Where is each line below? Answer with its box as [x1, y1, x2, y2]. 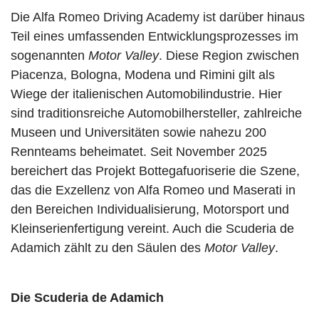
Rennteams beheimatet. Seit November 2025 [11, 145, 267, 159]
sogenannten [11, 48, 88, 63]
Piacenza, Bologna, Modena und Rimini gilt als [11, 68, 275, 82]
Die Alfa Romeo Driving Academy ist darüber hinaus [11, 10, 305, 24]
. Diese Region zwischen [159, 48, 299, 63]
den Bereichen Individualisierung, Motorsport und [11, 202, 289, 216]
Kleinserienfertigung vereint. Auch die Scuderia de [11, 221, 294, 236]
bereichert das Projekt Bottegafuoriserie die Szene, [11, 164, 300, 178]
